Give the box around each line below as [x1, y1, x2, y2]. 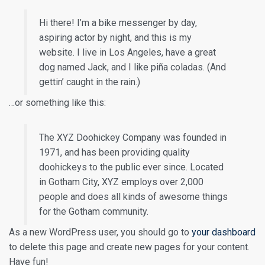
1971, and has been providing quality [39, 146, 190, 158]
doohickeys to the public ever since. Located [39, 161, 224, 173]
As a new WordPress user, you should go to [9, 226, 192, 238]
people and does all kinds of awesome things [39, 190, 228, 202]
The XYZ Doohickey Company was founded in [39, 131, 227, 143]
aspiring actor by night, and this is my [39, 31, 192, 43]
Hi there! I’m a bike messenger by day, [39, 17, 198, 28]
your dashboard [192, 226, 256, 238]
